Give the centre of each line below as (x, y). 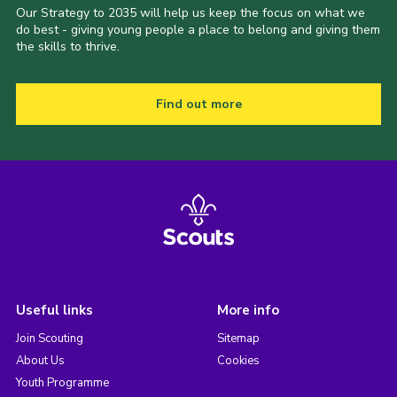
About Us (40, 361)
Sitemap (238, 339)
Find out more (198, 105)
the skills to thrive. (67, 47)
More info (248, 311)
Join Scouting (49, 339)
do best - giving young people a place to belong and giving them (198, 30)
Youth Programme (62, 383)
